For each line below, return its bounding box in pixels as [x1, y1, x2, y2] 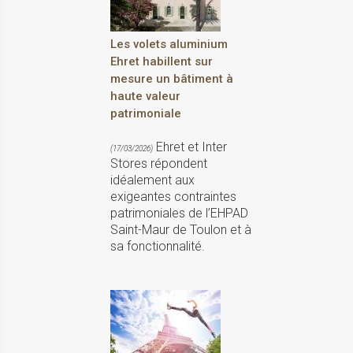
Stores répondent [110, 156, 207, 172]
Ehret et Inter [153, 139, 227, 155]
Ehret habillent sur [110, 54, 213, 69]
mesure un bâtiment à [110, 72, 233, 87]
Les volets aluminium [110, 37, 228, 52]
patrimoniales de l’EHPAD [110, 206, 248, 221]
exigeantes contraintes [110, 189, 236, 205]
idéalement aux [110, 173, 195, 188]
